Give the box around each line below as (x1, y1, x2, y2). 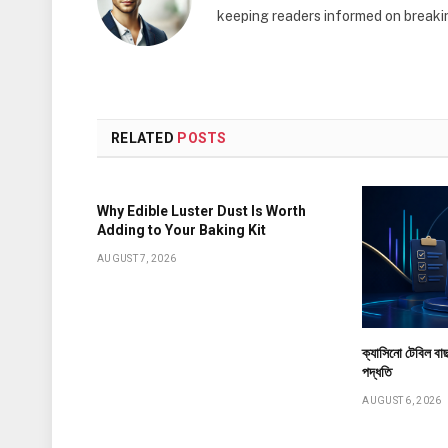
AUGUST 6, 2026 (362, 395, 442, 407)
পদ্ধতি (362, 364, 393, 381)
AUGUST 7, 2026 (97, 252, 177, 264)
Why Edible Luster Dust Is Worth (97, 202, 306, 219)
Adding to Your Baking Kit (97, 221, 266, 238)
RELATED (111, 129, 178, 146)
